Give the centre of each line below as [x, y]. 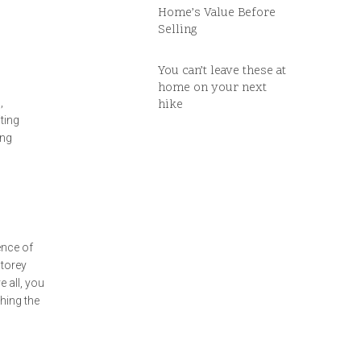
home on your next [212, 88]
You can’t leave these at [222, 71]
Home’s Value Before [217, 13]
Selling [178, 30]
